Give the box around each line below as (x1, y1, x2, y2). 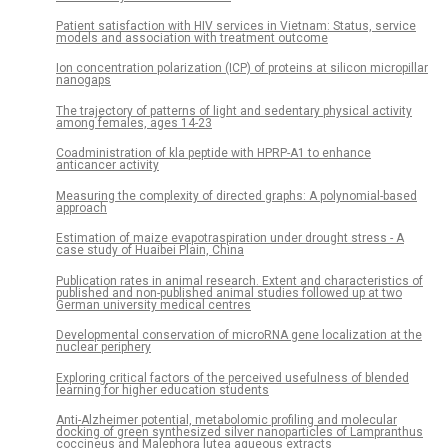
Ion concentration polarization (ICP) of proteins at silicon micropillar (56, 61, 428, 76)
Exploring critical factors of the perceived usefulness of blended (56, 370, 409, 385)
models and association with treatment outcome (56, 31, 328, 46)
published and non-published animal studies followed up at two (56, 285, 402, 300)
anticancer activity (56, 158, 159, 173)
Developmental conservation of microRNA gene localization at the (56, 328, 422, 343)
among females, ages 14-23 (56, 115, 212, 130)
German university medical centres (56, 297, 251, 312)
